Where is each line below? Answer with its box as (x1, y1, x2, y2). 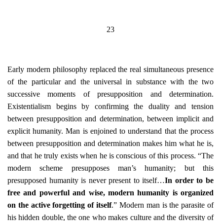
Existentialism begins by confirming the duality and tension (7, 102, 214, 110)
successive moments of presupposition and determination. (7, 90, 214, 98)
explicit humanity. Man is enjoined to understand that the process (7, 127, 214, 135)
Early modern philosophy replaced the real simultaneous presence (7, 65, 214, 74)
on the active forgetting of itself (7, 201, 112, 209)
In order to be (165, 176, 214, 184)
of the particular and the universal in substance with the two (7, 77, 214, 86)
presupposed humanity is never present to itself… (7, 176, 165, 184)
